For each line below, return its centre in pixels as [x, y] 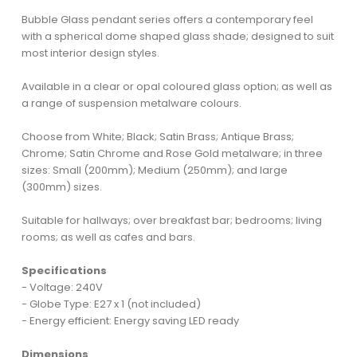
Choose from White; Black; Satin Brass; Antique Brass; [157, 136]
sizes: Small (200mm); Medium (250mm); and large [154, 170]
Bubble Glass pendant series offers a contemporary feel [167, 19]
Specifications [64, 270]
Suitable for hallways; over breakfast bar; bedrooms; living [171, 220]
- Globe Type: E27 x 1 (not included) [111, 304]
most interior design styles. [90, 53]
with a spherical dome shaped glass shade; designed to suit [177, 36]
